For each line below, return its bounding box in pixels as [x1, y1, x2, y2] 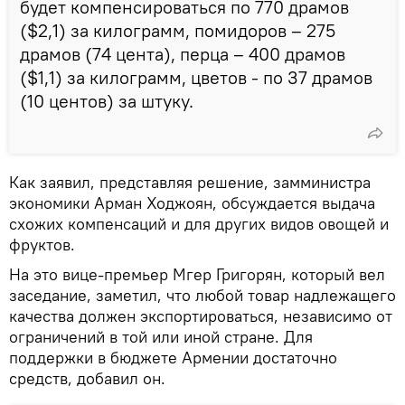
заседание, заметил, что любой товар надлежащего [9, 284, 396, 306]
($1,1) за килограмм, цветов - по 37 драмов [20, 65, 372, 89]
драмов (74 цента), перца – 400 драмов [20, 42, 345, 65]
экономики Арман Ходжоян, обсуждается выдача [9, 192, 375, 213]
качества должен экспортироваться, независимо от [9, 305, 392, 326]
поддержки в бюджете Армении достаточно [9, 346, 337, 368]
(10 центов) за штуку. [20, 89, 193, 112]
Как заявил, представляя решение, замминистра [9, 171, 371, 193]
